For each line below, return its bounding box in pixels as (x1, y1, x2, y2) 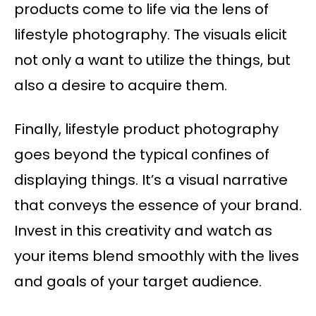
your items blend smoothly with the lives (14, 246, 299, 267)
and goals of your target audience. (14, 272, 262, 292)
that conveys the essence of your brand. (14, 195, 302, 216)
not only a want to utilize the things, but (14, 50, 291, 71)
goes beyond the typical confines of (14, 145, 269, 165)
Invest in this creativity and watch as (14, 221, 272, 241)
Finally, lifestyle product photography (14, 119, 279, 140)
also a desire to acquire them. (14, 75, 227, 96)
